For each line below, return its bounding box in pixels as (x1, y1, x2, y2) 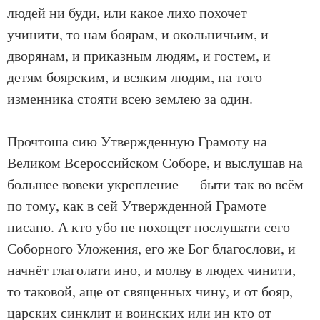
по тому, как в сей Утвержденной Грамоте (7, 196, 266, 215)
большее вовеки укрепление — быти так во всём (7, 174, 304, 194)
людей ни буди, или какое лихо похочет (7, 3, 247, 22)
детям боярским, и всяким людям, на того (7, 67, 262, 86)
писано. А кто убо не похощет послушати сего (7, 217, 290, 236)
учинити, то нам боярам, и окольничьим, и (7, 24, 269, 44)
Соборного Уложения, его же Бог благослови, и (7, 239, 296, 258)
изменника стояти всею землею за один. (7, 89, 253, 108)
